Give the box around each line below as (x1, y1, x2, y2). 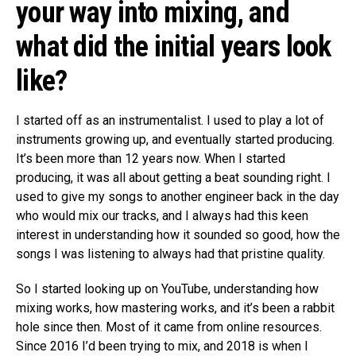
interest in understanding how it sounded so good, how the (16, 226, 340, 242)
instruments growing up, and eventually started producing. (16, 131, 335, 147)
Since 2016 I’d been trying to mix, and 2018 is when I (16, 338, 308, 354)
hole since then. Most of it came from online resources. (16, 319, 322, 335)
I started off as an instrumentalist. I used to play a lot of (16, 112, 324, 128)
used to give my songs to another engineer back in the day (16, 188, 339, 204)
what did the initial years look (16, 29, 331, 64)
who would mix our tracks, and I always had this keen (16, 207, 308, 223)
